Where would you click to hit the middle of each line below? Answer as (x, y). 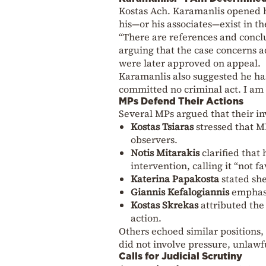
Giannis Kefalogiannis (180, 191)
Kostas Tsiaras (162, 126)
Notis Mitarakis (165, 152)
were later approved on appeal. (190, 63)
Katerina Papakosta (175, 178)
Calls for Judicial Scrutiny (180, 256)
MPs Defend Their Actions (181, 101)
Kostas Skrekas (164, 205)
